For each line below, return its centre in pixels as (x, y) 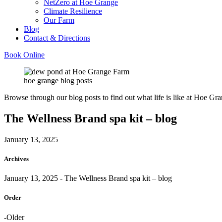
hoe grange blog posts (58, 81)
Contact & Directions (57, 38)
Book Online (24, 55)
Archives (16, 159)
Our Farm (59, 20)
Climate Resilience (73, 11)
